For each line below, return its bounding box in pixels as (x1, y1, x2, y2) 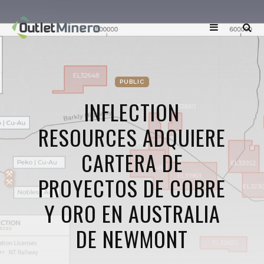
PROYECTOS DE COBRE (38, 172, 226, 203)
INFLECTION (84, 96, 180, 127)
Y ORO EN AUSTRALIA (44, 197, 220, 229)
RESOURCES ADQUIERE (38, 121, 226, 153)
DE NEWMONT (76, 223, 188, 254)
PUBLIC (120, 78, 144, 85)
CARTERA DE (81, 147, 183, 178)
